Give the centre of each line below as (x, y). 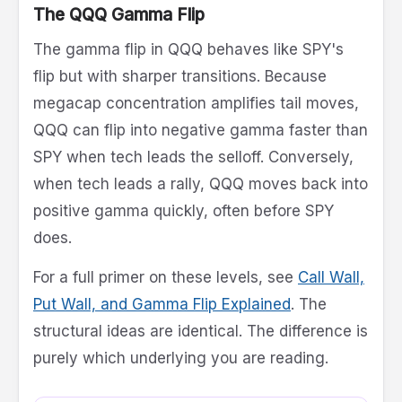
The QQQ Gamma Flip (119, 14)
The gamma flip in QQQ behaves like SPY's (188, 49)
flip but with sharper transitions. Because (180, 76)
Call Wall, (331, 277)
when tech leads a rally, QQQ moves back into (201, 184)
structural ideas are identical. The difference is (201, 331)
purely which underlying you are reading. (181, 358)
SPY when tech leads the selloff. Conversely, (193, 157)
